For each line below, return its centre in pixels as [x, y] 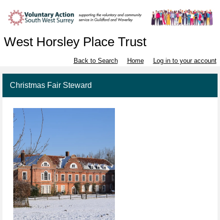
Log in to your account [185, 61]
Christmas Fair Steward [51, 85]
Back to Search [96, 61]
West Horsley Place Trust [75, 42]
